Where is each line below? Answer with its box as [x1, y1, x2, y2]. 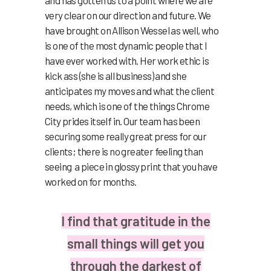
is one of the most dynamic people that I [45, 39, 207, 51]
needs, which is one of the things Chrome [45, 99, 209, 112]
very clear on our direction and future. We [45, 8, 211, 21]
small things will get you [67, 235, 204, 251]
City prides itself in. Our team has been [45, 114, 200, 127]
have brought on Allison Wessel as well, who [45, 24, 219, 36]
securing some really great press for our [45, 129, 206, 142]
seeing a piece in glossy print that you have [45, 160, 217, 172]
